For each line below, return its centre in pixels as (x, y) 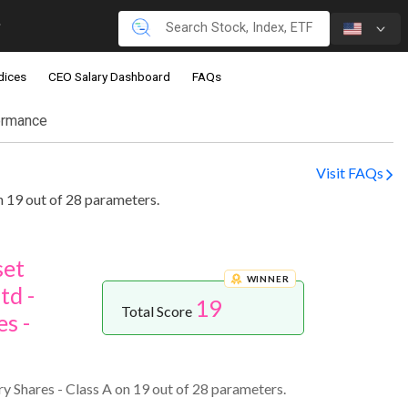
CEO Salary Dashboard (109, 77)
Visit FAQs (350, 173)
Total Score (158, 311)
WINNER (268, 279)
